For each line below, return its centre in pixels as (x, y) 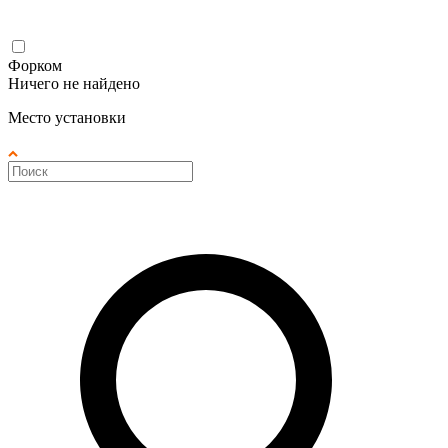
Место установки (67, 117)
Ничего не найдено (74, 83)
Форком (35, 65)
